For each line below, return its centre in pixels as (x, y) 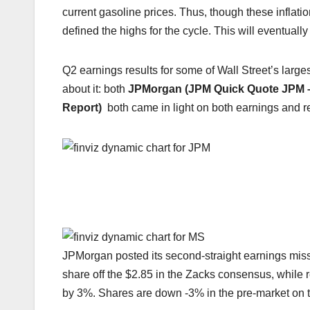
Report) (85, 108)
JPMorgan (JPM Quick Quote (205, 89)
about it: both (95, 89)
